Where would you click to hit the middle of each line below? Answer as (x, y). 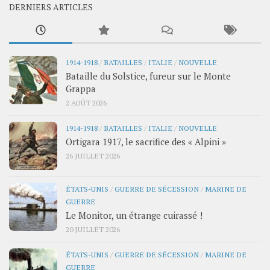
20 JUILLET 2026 (93, 229)
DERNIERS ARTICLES (51, 7)
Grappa (81, 89)
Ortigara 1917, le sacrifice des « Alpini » (146, 142)
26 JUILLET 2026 (93, 156)
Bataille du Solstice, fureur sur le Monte (148, 76)
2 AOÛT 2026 (86, 103)
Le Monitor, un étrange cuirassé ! (134, 215)
